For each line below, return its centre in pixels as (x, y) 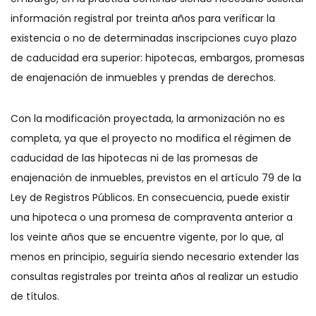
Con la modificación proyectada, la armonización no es (148, 119)
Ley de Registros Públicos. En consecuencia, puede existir (150, 197)
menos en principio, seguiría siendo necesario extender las (155, 257)
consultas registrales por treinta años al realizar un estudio (154, 276)
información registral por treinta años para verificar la (143, 18)
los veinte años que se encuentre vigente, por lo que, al (147, 237)
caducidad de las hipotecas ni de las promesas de (134, 158)
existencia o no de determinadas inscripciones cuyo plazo (154, 38)
